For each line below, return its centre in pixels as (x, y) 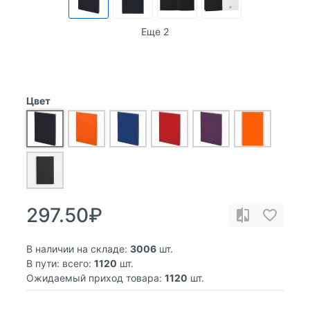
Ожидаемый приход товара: (94, 277)
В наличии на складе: (77, 248)
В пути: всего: (59, 263)
